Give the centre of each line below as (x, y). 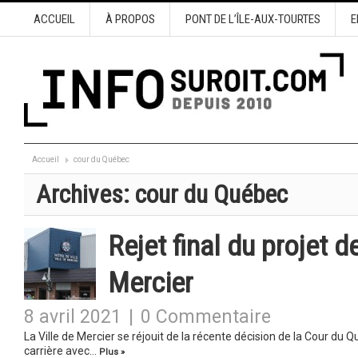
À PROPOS (130, 19)
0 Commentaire (206, 317)
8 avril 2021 (73, 317)
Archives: (86, 195)
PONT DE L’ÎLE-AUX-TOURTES (253, 19)
